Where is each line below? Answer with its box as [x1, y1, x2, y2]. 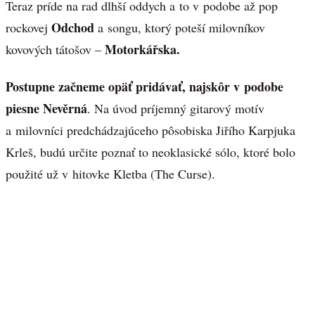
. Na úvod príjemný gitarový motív [87, 99, 264, 117]
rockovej [6, 18, 51, 36]
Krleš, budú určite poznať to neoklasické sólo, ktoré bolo [6, 143, 295, 160]
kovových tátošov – [6, 40, 101, 58]
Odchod [51, 18, 94, 37]
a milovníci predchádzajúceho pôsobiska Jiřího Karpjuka [6, 121, 295, 139]
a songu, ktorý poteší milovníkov [94, 18, 265, 36]
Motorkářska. [101, 39, 180, 58]
